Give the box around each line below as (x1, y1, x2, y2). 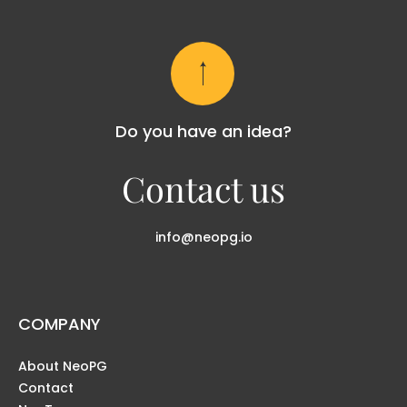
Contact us (122, 164, 285, 212)
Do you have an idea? (115, 119, 292, 143)
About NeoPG (18, 356, 107, 375)
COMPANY (18, 312, 101, 335)
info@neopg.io (154, 227, 253, 246)
